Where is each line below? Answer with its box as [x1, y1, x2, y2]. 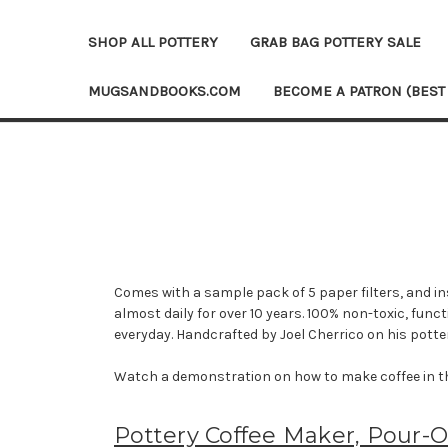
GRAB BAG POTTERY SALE [250, 32, 421, 51]
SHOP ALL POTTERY [88, 32, 218, 51]
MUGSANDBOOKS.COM [88, 81, 241, 100]
